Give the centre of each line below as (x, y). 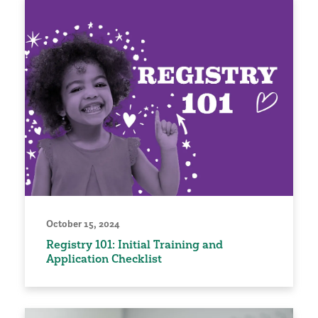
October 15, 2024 (83, 224)
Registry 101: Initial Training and (135, 245)
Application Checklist (104, 259)
